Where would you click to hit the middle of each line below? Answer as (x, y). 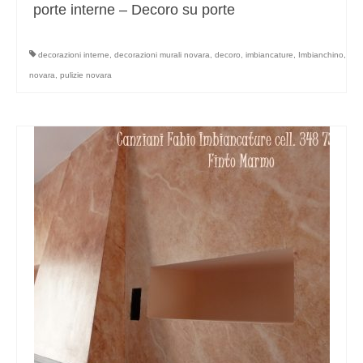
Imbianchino (321, 55)
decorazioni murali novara (162, 55)
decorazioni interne (74, 55)
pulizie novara (86, 75)
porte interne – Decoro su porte (134, 10)
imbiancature (269, 55)
